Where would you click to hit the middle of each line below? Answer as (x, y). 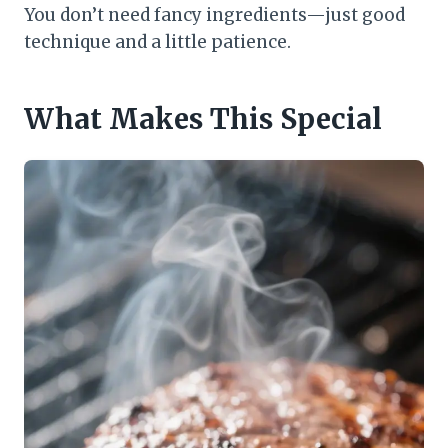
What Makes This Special (203, 119)
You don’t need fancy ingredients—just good (214, 15)
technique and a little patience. (157, 42)
